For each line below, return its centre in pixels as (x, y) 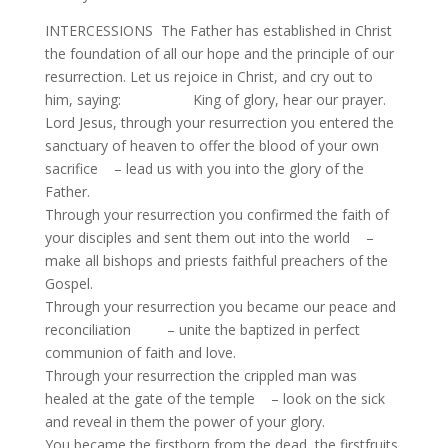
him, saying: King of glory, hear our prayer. (215, 99)
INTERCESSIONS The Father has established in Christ (218, 30)
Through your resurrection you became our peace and (220, 306)
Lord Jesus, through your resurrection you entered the (219, 122)
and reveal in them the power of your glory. (184, 421)
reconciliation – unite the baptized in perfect (202, 329)
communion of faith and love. (140, 352)
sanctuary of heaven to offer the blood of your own (211, 145)
